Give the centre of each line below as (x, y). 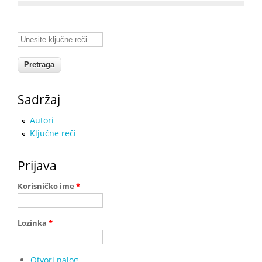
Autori (42, 120)
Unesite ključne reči (56, 37)
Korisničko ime (47, 186)
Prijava (37, 165)
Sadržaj (39, 99)
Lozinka (33, 223)
